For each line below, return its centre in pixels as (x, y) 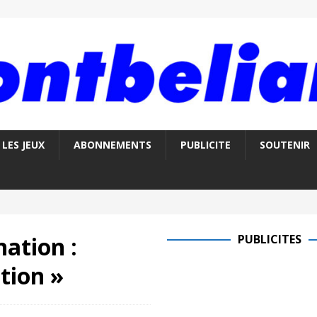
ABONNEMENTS (112, 145)
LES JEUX (23, 145)
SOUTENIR (284, 145)
